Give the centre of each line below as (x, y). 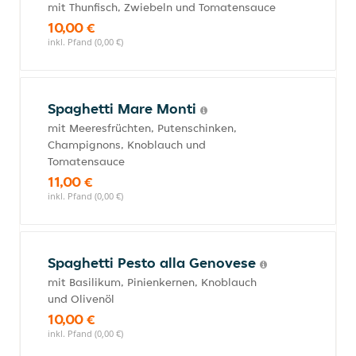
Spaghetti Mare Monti (124, 108)
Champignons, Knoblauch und (127, 145)
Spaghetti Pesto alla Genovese (154, 263)
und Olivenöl (81, 299)
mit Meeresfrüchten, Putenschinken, (142, 128)
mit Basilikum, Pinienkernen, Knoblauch (152, 282)
